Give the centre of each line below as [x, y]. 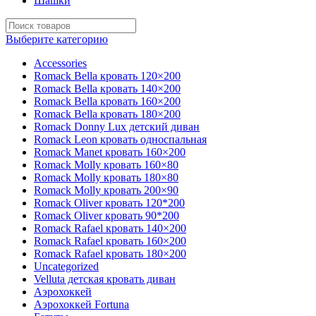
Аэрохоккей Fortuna [81, 305]
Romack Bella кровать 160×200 [107, 102]
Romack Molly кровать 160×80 [106, 165]
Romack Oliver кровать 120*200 [109, 203]
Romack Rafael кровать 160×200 [110, 241]
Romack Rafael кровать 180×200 [110, 254]
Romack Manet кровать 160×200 [110, 152]
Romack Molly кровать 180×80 [106, 178]
